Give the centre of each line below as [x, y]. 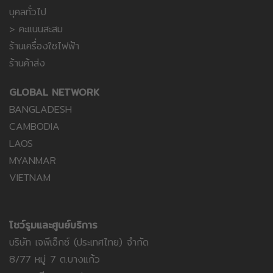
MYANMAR [33, 161]
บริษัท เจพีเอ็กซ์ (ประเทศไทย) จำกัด [79, 243]
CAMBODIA [34, 127]
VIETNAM [30, 178]
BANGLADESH [41, 110]
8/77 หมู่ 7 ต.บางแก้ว [55, 260]
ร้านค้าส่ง [27, 63]
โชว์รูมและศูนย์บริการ [53, 225]
